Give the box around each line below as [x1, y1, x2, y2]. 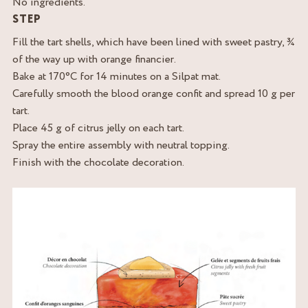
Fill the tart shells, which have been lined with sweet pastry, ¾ [12, 34, 294, 50]
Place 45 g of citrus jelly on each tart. [12, 120, 184, 136]
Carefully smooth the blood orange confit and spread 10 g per [12, 86, 295, 102]
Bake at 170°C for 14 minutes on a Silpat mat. [12, 69, 221, 85]
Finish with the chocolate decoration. [12, 155, 184, 170]
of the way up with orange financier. [12, 52, 176, 67]
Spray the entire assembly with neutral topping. [12, 137, 230, 153]
